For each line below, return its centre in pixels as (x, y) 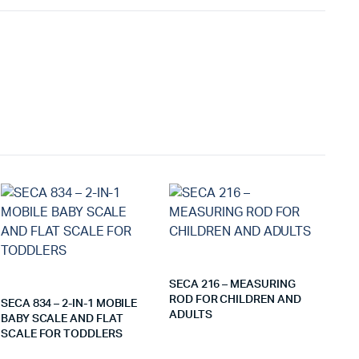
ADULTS (190, 315)
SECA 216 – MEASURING (232, 284)
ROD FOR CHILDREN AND (235, 300)
